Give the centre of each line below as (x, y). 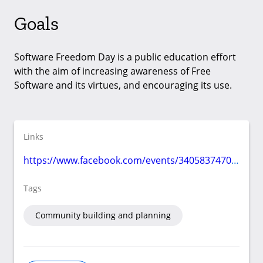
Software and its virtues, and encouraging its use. (123, 85)
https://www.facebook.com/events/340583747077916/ (235, 160)
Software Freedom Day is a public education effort (125, 57)
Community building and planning (103, 215)
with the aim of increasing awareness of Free (112, 71)
